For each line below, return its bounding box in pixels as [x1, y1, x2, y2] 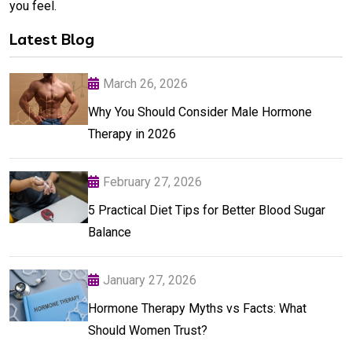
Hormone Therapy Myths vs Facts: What [88, 300, 306, 316]
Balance [88, 224, 131, 240]
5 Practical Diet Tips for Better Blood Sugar [88, 202, 325, 218]
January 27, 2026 [103, 272, 196, 288]
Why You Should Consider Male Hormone [88, 104, 312, 119]
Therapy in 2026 [88, 126, 176, 141]
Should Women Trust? [88, 322, 207, 338]
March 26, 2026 [103, 75, 188, 91]
